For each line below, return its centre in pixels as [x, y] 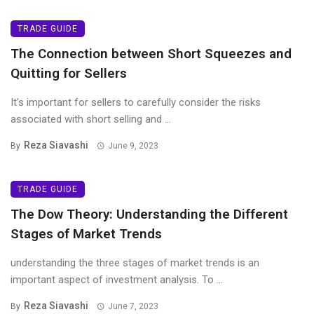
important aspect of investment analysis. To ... [117, 280]
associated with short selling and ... [91, 120]
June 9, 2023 [133, 146]
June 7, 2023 [133, 307]
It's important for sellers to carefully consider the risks [136, 103]
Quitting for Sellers [69, 74]
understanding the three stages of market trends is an [135, 263]
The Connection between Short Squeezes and [151, 54]
